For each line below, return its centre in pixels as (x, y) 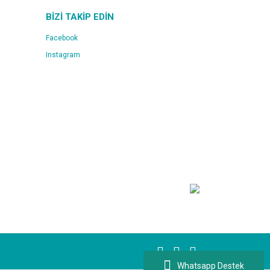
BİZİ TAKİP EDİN (80, 17)
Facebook (62, 38)
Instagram (63, 55)
